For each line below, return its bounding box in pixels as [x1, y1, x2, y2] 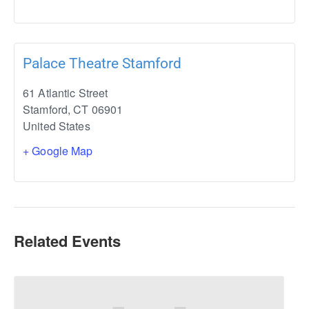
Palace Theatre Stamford [23, 54, 181, 72]
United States [23, 117, 90, 134]
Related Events [14, 229, 121, 252]
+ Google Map [23, 142, 93, 159]
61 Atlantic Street [23, 84, 108, 101]
